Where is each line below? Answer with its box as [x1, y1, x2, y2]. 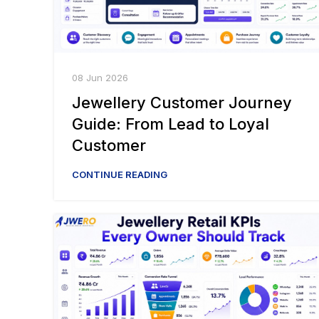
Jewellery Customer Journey [72, 93, 292, 113]
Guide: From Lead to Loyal [72, 115, 269, 134]
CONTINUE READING [72, 169, 167, 181]
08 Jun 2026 [72, 72, 128, 84]
